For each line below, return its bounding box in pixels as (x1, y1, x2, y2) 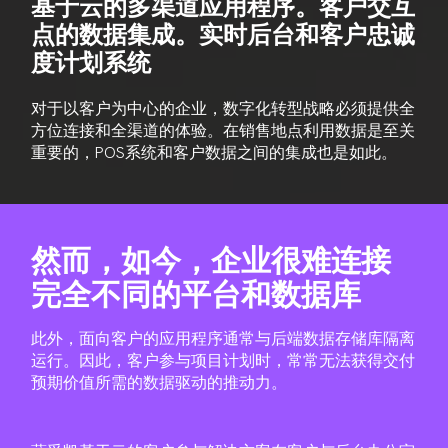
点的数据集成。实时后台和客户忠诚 (31, 19, 416, 51)
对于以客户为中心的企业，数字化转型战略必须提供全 (31, 98, 416, 120)
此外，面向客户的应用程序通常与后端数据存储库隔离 (31, 328, 416, 350)
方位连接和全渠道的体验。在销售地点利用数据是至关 (31, 120, 416, 142)
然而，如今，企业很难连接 (31, 241, 392, 281)
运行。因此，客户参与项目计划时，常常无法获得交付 (31, 350, 416, 372)
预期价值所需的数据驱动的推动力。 (31, 372, 288, 394)
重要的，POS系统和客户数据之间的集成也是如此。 (31, 142, 398, 164)
